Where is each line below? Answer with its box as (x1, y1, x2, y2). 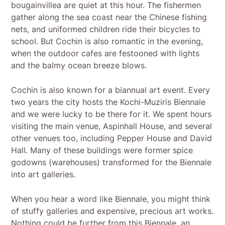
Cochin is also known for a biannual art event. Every (11, 84, 210, 95)
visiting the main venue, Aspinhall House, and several (11, 121, 212, 131)
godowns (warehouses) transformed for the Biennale (11, 157, 212, 167)
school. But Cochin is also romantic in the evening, (11, 36, 203, 46)
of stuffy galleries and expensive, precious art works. (11, 205, 214, 216)
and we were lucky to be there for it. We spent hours (11, 108, 212, 119)
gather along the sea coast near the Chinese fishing (11, 12, 207, 22)
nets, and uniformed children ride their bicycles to (11, 24, 201, 34)
